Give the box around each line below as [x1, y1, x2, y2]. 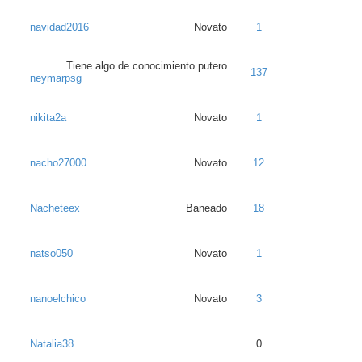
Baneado [186, 202, 227, 214]
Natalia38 [30, 338, 74, 350]
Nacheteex [30, 202, 80, 214]
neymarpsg [30, 72, 82, 84]
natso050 [30, 247, 73, 259]
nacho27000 [30, 157, 86, 169]
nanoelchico [30, 293, 86, 305]
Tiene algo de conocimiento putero [66, 60, 227, 72]
